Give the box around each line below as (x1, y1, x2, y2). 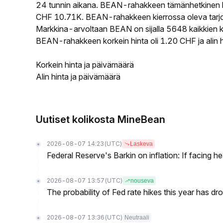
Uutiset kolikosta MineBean (36, 113, 165, 125)
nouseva (130, 177, 154, 184)
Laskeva (130, 140, 153, 147)
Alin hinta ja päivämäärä (36, 72, 120, 82)
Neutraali (124, 214, 149, 221)
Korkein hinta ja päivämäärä (36, 60, 134, 70)
